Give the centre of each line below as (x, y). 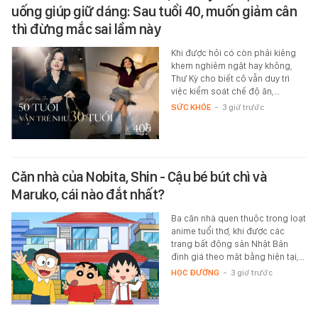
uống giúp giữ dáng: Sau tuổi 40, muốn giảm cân (154, 11)
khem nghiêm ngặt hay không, (231, 65)
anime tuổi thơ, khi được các (227, 231)
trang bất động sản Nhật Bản (229, 243)
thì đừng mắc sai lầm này (86, 29)
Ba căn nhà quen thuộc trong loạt (238, 218)
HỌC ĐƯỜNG (195, 272)
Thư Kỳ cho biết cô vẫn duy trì (230, 78)
